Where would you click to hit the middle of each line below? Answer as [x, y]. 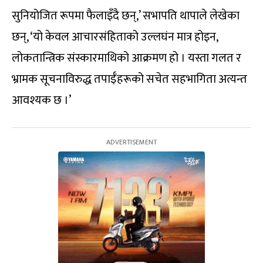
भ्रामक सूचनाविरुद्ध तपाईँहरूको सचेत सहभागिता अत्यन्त [129, 80]
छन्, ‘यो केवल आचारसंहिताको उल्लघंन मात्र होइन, [115, 37]
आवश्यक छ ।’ [41, 101]
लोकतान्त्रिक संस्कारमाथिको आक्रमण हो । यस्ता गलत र [127, 58]
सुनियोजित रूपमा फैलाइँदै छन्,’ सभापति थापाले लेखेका [126, 16]
